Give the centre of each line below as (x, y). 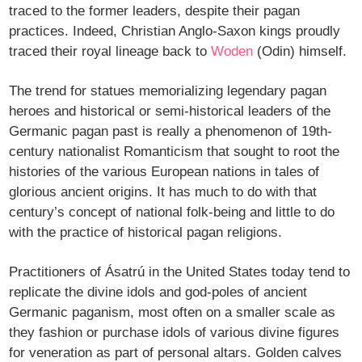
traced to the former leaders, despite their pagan (155, 11)
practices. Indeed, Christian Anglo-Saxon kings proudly (175, 32)
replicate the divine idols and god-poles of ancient (158, 293)
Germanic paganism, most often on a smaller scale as (173, 313)
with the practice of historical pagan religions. (146, 233)
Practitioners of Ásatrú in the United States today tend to (180, 272)
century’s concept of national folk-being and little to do (172, 213)
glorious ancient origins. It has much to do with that (163, 192)
